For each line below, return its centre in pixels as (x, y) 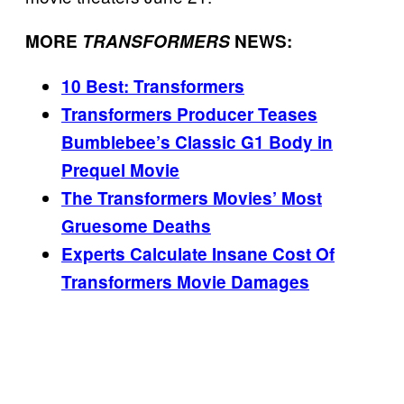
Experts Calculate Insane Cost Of (198, 253)
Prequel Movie (120, 170)
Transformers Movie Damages (185, 281)
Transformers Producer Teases (189, 114)
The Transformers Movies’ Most (192, 197)
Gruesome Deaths (136, 225)
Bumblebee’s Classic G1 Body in (197, 142)
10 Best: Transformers (153, 86)
